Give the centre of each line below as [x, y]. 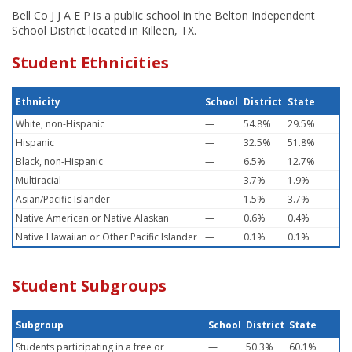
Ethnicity [38, 102]
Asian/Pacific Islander [63, 199]
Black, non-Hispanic [59, 161]
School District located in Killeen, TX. [104, 30]
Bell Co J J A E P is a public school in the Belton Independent [163, 15]
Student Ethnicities [90, 62]
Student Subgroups [89, 286]
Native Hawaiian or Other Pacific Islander [106, 237]
